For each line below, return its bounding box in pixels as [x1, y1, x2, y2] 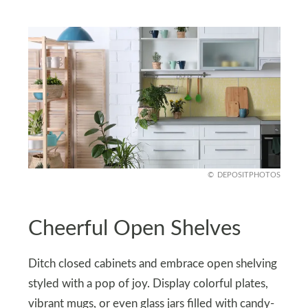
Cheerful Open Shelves [27, 217, 241, 239]
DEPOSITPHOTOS [217, 171, 280, 179]
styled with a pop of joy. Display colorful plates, [27, 278, 268, 289]
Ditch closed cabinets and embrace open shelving [27, 258, 277, 269]
